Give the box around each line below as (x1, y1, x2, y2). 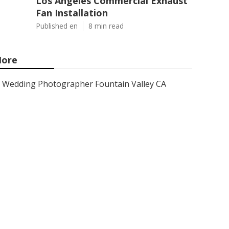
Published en (36, 21, 78, 31)
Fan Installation (36, 7, 108, 19)
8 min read (88, 21, 124, 31)
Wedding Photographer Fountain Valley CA (2, 78, 166, 89)
